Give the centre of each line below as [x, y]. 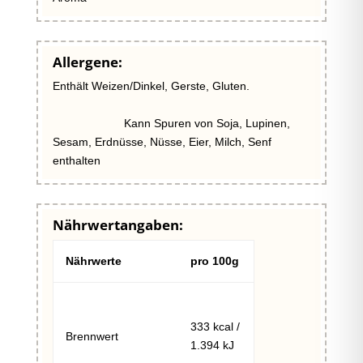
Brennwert [92, 336]
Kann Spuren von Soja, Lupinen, [171, 123]
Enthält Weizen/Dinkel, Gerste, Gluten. [178, 85]
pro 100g [214, 261]
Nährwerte [93, 261]
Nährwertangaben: [117, 224]
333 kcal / [215, 326]
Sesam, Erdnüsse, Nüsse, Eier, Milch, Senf [162, 141]
